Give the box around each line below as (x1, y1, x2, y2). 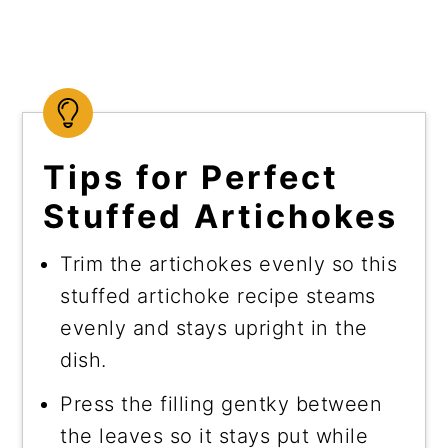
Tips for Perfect (43, 157, 340, 197)
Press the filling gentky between (60, 391, 383, 416)
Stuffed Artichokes (43, 196, 399, 236)
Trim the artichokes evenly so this (60, 251, 398, 276)
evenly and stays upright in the (60, 315, 368, 340)
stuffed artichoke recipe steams (60, 283, 376, 308)
